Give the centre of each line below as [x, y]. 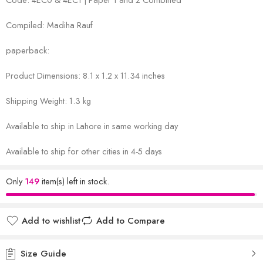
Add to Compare [131, 220]
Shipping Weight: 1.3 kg [48, 100]
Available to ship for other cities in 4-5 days [84, 151]
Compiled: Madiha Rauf [49, 25]
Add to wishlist [51, 220]
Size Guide [42, 253]
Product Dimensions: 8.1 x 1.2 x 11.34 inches [85, 75]
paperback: [28, 50]
